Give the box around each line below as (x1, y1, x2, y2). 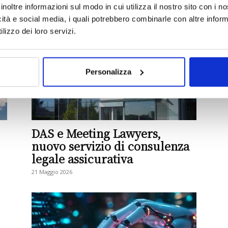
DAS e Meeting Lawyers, (32, 125, 161, 141)
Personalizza (85, 67, 131, 76)
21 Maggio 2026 (32, 168, 72, 176)
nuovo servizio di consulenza (32, 138, 189, 154)
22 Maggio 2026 (32, 14, 72, 22)
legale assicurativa (32, 151, 133, 166)
